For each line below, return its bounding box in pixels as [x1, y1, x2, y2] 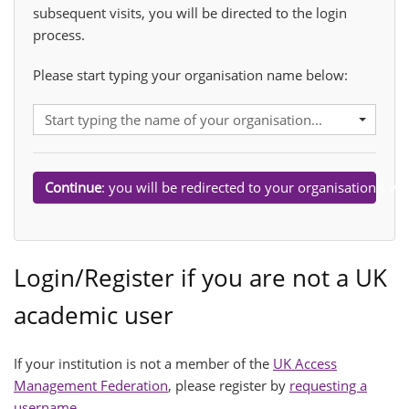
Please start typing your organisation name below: [33, 65, 348, 84]
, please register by [168, 375, 289, 394]
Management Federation [14, 375, 168, 394]
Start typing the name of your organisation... [45, 110, 322, 129]
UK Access [273, 353, 337, 372]
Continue [45, 177, 101, 196]
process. [33, 25, 85, 44]
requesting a [289, 375, 367, 394]
